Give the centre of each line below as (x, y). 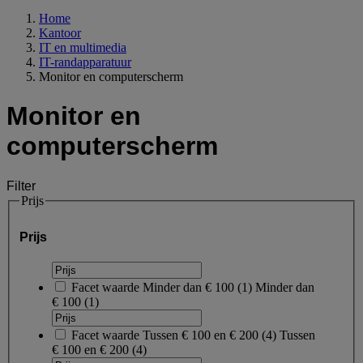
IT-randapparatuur (85, 62)
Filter (21, 186)
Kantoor (60, 32)
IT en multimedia (83, 47)
